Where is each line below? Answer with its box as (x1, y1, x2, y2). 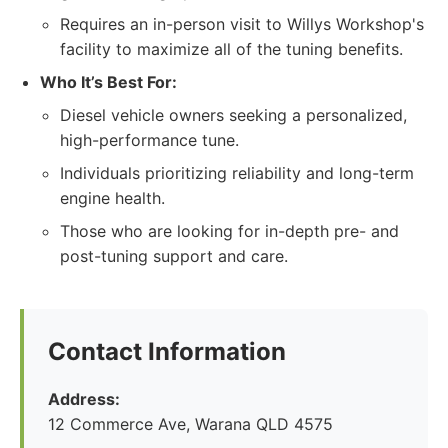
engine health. (60, 188, 165, 208)
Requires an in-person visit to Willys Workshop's (60, 14, 424, 34)
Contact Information (48, 337, 286, 366)
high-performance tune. (60, 130, 239, 150)
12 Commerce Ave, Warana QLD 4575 (48, 414, 333, 434)
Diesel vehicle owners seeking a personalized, (60, 105, 407, 125)
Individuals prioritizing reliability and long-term (60, 163, 414, 183)
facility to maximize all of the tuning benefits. (60, 39, 403, 59)
